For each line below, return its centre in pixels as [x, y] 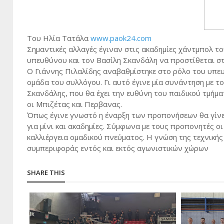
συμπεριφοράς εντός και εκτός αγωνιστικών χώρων [118, 148]
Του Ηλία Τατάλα [59, 38]
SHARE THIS [46, 172]
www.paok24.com [121, 38]
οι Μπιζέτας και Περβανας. [74, 104]
